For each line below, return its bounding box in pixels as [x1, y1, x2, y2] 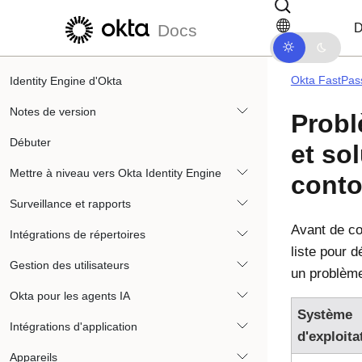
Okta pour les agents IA [10, 289, 130, 302]
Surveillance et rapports [10, 197, 131, 210]
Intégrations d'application [10, 320, 137, 333]
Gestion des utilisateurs [10, 259, 129, 271]
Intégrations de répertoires [10, 228, 145, 241]
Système [297, 307, 352, 322]
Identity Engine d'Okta [10, 74, 122, 87]
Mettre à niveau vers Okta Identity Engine [10, 166, 221, 179]
